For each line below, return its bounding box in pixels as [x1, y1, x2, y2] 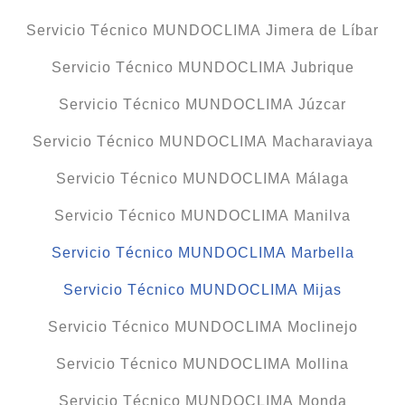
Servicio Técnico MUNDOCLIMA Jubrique [51, 60, 354, 76]
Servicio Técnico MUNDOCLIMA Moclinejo [47, 319, 358, 335]
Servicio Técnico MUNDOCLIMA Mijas [63, 282, 342, 298]
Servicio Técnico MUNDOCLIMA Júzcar [59, 97, 346, 113]
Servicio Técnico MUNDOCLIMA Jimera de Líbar [26, 23, 379, 39]
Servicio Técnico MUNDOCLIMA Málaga [56, 171, 349, 187]
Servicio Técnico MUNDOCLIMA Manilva [54, 208, 351, 224]
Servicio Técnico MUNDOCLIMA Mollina [56, 356, 349, 372]
